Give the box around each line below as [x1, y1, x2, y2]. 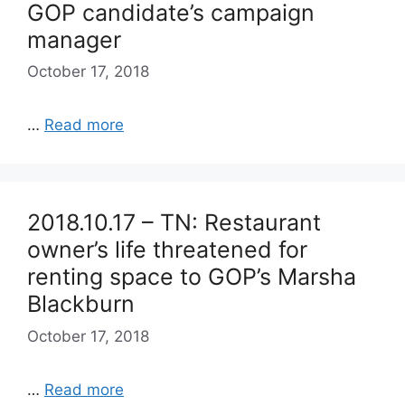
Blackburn [27, 290, 135, 317]
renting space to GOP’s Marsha [27, 263, 356, 290]
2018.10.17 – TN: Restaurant [27, 209, 321, 236]
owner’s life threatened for [27, 236, 307, 263]
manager [27, 25, 121, 53]
